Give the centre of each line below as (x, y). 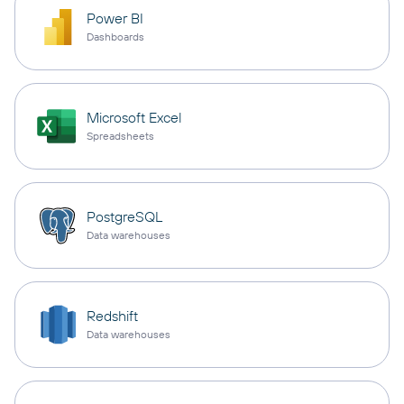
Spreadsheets (120, 136)
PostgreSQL (124, 217)
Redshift (112, 316)
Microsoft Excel (134, 118)
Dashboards (115, 37)
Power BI (115, 18)
